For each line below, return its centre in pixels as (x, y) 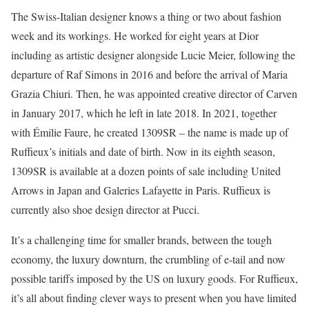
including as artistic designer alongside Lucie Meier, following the (153, 55)
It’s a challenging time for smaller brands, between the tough (141, 240)
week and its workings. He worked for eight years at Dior (135, 36)
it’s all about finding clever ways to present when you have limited (154, 298)
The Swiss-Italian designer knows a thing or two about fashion (146, 16)
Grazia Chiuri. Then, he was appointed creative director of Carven (154, 93)
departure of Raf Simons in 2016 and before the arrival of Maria (149, 74)
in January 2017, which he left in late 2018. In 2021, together (144, 113)
